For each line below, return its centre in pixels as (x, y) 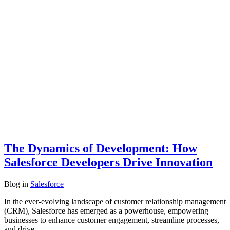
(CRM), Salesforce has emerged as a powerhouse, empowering (106, 210)
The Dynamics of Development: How (101, 148)
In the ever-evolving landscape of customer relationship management (115, 201)
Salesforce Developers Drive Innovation (108, 162)
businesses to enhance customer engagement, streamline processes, (112, 220)
